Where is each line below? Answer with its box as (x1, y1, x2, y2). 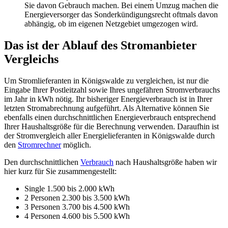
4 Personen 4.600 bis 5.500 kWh (24, 211, 130, 220)
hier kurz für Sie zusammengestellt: (4, 166, 117, 176)
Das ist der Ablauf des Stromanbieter (4, 38, 197, 52)
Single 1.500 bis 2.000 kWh (24, 184, 115, 193)
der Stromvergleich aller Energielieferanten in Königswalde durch (4, 131, 215, 140)
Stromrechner (18, 140, 61, 149)
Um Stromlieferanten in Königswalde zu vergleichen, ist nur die (4, 76, 209, 85)
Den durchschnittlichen (4, 157, 80, 166)
